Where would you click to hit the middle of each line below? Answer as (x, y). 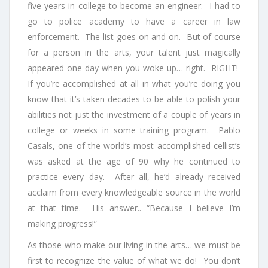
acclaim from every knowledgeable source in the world (134, 193)
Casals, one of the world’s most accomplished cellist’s (134, 146)
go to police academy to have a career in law (134, 22)
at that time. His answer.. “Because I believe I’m (134, 208)
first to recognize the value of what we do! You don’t (134, 261)
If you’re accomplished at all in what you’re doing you (134, 84)
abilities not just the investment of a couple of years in (134, 115)
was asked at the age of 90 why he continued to (134, 162)
